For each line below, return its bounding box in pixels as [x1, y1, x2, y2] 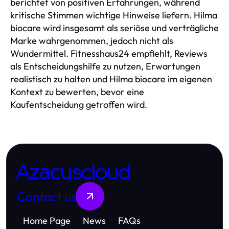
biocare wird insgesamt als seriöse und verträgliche [10, 21, 219, 34]
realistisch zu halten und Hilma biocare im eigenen [10, 73, 212, 85]
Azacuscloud [17, 162, 132, 184]
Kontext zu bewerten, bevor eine [10, 85, 144, 98]
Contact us [17, 188, 76, 204]
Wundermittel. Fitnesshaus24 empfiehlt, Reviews [10, 47, 208, 59]
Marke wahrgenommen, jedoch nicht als [10, 34, 173, 47]
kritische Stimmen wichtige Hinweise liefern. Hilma [10, 9, 217, 21]
